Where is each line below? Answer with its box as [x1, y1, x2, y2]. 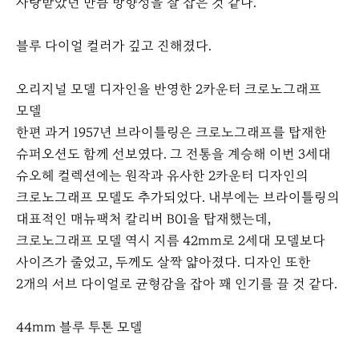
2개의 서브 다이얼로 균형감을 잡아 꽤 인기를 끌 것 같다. [16, 276, 341, 293]
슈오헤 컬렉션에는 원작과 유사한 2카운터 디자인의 [16, 167, 309, 185]
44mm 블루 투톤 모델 [16, 319, 143, 337]
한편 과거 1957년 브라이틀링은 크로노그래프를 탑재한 [16, 124, 327, 142]
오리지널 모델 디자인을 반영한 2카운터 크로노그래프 [16, 81, 321, 99]
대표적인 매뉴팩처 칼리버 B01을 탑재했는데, [16, 211, 271, 228]
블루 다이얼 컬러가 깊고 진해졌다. [16, 38, 212, 55]
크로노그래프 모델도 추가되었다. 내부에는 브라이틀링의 [16, 189, 340, 207]
